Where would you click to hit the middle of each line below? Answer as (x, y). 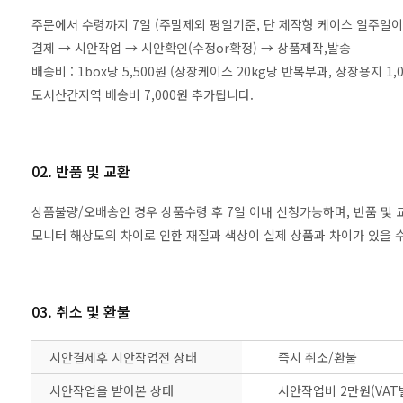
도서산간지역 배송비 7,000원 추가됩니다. (143, 94)
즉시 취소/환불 (318, 357)
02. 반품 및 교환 (81, 170)
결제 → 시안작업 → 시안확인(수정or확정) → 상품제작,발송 (191, 47)
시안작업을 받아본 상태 (112, 390)
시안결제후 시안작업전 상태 (123, 357)
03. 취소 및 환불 (81, 311)
